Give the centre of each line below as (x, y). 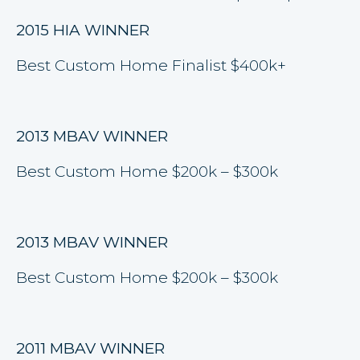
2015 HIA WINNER (83, 30)
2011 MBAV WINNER (90, 348)
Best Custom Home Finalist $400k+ (151, 65)
